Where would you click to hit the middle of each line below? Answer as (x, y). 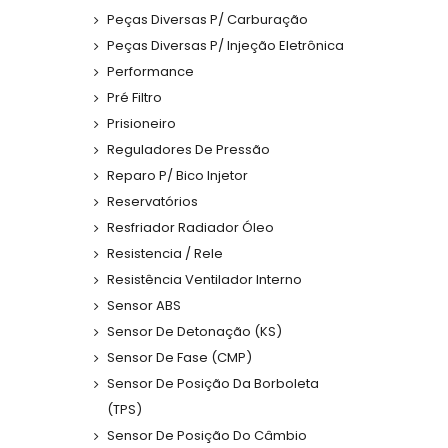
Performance (150, 72)
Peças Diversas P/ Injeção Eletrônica (225, 46)
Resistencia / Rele (165, 254)
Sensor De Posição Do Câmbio (207, 436)
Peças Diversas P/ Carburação (207, 20)
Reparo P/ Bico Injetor (177, 176)
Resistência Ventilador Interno (204, 280)
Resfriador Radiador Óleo (190, 228)
